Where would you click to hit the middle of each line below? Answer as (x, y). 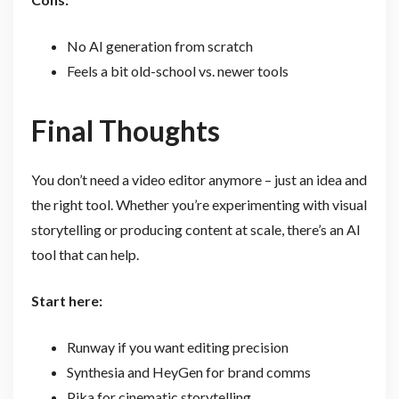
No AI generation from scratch (159, 46)
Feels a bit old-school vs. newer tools (177, 71)
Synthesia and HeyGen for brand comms (188, 371)
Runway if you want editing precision (177, 346)
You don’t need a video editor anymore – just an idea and (199, 179)
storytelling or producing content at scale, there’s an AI (195, 229)
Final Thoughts (125, 130)
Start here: (66, 300)
